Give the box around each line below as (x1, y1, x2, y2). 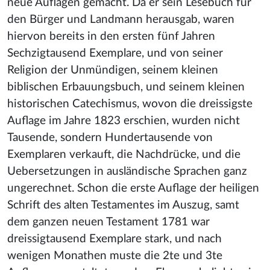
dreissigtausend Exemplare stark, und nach (7, 233, 222, 245)
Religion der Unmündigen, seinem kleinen (7, 64, 218, 76)
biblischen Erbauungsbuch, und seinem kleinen (7, 81, 245, 93)
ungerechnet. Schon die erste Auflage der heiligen (7, 183, 259, 194)
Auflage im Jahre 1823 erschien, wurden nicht (7, 115, 240, 127)
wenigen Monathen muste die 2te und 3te (7, 250, 222, 262)
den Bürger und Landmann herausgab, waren (7, 14, 234, 25)
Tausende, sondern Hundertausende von (7, 132, 213, 143)
